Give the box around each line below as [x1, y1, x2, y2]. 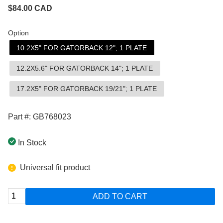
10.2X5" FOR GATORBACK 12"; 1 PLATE [16, 43, 147, 52]
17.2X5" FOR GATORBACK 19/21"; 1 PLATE [16, 85, 157, 93]
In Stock [16, 138, 46, 147]
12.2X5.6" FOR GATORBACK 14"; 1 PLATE [16, 64, 153, 72]
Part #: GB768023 [8, 112, 71, 121]
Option [8, 28, 29, 37]
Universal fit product [18, 163, 90, 172]
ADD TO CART [93, 192, 148, 201]
